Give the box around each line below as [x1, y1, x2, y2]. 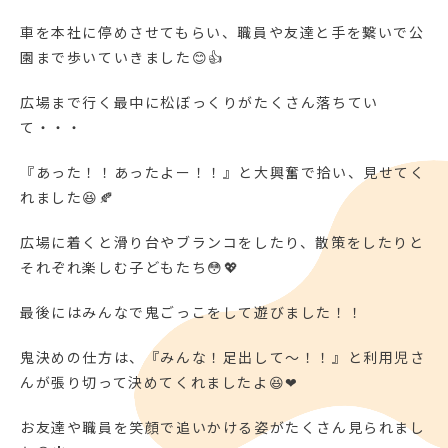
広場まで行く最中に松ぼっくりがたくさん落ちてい [20, 92, 379, 113]
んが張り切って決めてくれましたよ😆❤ [20, 372, 299, 393]
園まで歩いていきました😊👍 [20, 47, 224, 68]
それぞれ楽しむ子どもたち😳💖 [20, 257, 240, 278]
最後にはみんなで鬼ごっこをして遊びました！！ [20, 302, 364, 323]
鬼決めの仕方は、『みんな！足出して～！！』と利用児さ [20, 347, 426, 368]
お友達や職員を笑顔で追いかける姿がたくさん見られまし [20, 417, 426, 438]
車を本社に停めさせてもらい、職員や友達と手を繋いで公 [20, 22, 425, 43]
